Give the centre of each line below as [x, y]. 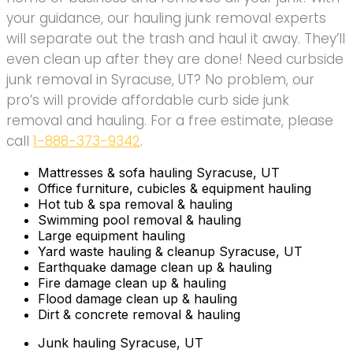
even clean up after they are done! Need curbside [175, 59]
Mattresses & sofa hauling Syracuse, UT [159, 172]
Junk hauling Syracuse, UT [121, 342]
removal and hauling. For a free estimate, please [170, 120]
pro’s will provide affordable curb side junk [148, 100]
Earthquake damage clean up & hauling [155, 267]
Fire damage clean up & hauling [132, 282]
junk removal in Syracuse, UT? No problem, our [160, 79]
